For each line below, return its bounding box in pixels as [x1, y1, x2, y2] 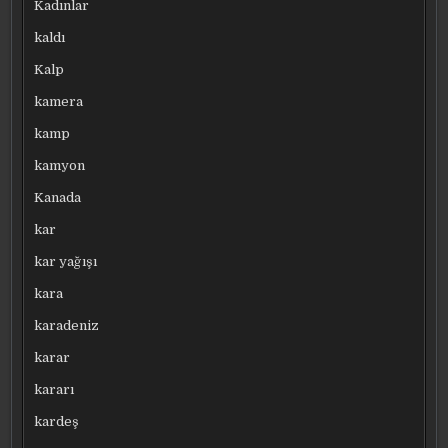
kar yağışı [34, 253, 98, 269]
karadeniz [34, 317, 100, 333]
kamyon [34, 157, 86, 173]
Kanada [34, 189, 82, 205]
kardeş [34, 413, 80, 429]
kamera [34, 93, 84, 109]
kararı [34, 381, 75, 397]
